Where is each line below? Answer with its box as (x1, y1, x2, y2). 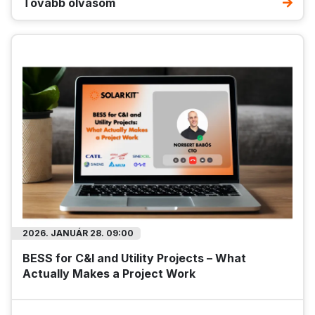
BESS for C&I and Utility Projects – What (22, 251, 246, 266)
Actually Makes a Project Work (22, 266, 195, 281)
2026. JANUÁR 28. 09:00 (22, 228, 134, 239)
